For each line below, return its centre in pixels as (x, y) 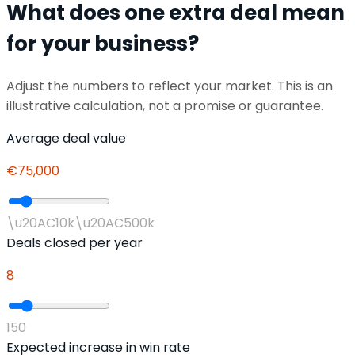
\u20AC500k (115, 223)
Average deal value (66, 139)
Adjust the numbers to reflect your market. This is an (170, 86)
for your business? (103, 44)
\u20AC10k (40, 223)
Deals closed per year (74, 243)
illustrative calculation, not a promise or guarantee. (165, 106)
